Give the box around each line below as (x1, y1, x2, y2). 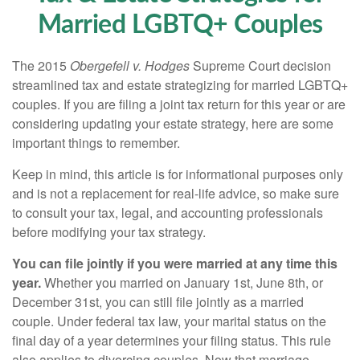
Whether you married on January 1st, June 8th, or (41, 273, 323, 292)
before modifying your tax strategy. (12, 223, 206, 241)
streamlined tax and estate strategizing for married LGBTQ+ (12, 76, 348, 94)
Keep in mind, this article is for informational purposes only (12, 165, 343, 183)
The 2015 (12, 56, 70, 75)
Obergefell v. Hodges (70, 56, 190, 75)
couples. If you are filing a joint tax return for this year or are (12, 95, 346, 113)
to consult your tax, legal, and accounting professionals (12, 203, 323, 222)
